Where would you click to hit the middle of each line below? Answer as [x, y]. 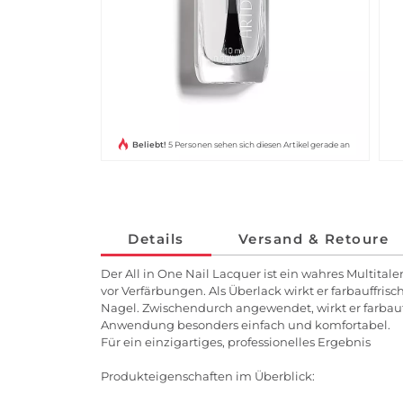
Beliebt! [149, 144]
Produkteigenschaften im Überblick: [209, 376]
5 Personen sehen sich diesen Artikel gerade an [259, 144]
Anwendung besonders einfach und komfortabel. [246, 324]
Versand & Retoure [313, 238]
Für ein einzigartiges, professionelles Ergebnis [236, 341]
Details [156, 238]
